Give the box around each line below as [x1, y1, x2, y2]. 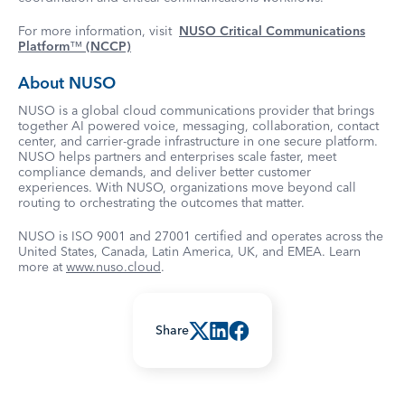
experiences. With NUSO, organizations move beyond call [18, 179, 356, 195]
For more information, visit [18, 23, 179, 39]
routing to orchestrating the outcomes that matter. [18, 194, 305, 211]
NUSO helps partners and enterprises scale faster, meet [18, 148, 336, 165]
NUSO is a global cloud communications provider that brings [18, 102, 374, 118]
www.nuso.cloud [66, 259, 161, 275]
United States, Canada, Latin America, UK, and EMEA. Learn [18, 243, 361, 259]
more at [18, 259, 66, 275]
